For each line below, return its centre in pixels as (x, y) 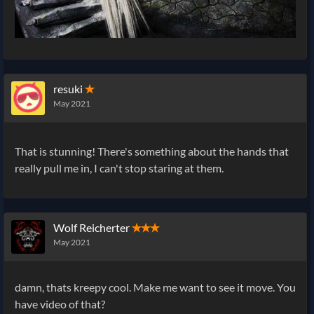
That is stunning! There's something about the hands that (152, 151)
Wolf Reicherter (91, 228)
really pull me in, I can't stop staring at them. (119, 168)
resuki (68, 89)
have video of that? (60, 304)
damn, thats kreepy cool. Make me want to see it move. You (155, 287)
